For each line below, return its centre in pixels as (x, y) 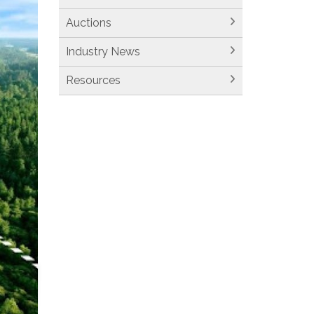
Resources (93, 80)
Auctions (88, 23)
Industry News (103, 52)
